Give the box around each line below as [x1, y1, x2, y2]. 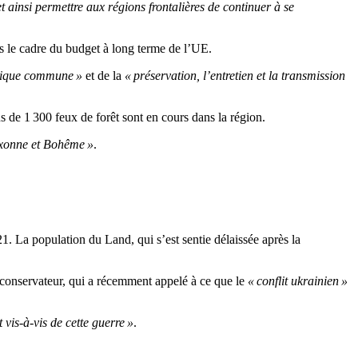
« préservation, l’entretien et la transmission [125, 69, 345, 83]
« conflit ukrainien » [245, 274, 348, 288]
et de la [82, 69, 125, 83]
